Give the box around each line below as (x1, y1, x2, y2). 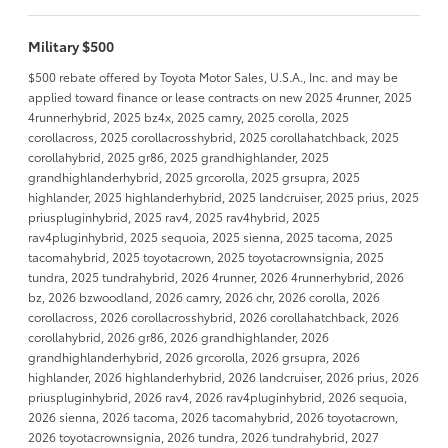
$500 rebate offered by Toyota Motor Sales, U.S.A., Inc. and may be (28, 67, 398, 85)
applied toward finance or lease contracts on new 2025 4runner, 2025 (28, 87, 412, 105)
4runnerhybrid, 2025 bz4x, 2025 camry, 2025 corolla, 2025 (28, 107, 349, 125)
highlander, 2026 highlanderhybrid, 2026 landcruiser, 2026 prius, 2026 (28, 367, 419, 385)
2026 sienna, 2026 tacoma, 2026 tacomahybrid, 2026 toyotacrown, (28, 407, 398, 425)
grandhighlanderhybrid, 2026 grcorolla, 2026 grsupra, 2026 (28, 347, 360, 365)
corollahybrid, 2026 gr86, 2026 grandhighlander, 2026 (28, 327, 329, 345)
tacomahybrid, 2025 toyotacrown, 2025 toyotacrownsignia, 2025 (28, 247, 384, 265)
